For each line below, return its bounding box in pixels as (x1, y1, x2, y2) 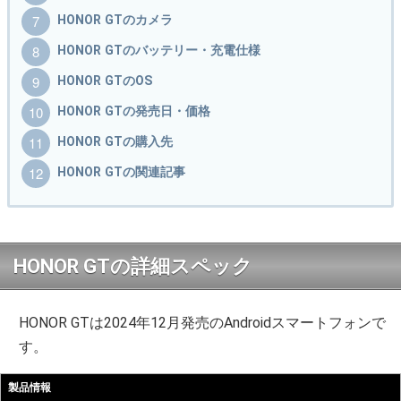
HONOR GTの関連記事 (57, 165, 185, 180)
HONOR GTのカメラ (57, 13, 173, 28)
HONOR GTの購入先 (57, 134, 173, 149)
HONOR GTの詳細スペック (13, 255, 252, 278)
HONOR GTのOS (57, 73, 153, 89)
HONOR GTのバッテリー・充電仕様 (57, 43, 260, 58)
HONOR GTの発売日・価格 (57, 104, 210, 119)
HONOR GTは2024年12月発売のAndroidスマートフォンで (19, 314, 387, 332)
